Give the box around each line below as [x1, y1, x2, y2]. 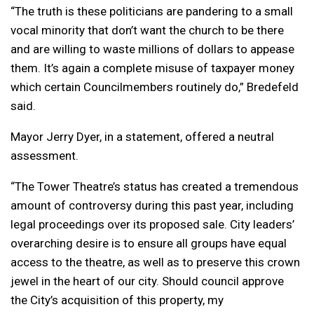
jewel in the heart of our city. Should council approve [11, 273, 284, 288]
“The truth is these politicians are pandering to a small [11, 4, 293, 18]
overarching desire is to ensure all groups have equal [11, 235, 287, 250]
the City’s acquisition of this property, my [11, 292, 224, 307]
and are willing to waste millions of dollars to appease [11, 41, 294, 56]
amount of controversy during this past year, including [11, 198, 294, 212]
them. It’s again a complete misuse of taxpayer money [11, 60, 294, 75]
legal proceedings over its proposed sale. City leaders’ [11, 217, 294, 231]
